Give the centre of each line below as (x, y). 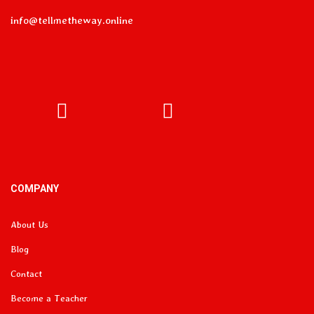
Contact (26, 274)
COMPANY (35, 189)
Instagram (168, 132)
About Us (29, 225)
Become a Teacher (49, 298)
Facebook (62, 132)
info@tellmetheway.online (72, 20)
